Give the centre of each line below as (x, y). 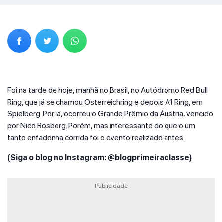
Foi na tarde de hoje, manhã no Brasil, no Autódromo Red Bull (108, 90)
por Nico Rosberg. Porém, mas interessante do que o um (101, 126)
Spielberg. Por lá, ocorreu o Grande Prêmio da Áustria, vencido (110, 114)
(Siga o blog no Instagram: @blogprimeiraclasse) (100, 157)
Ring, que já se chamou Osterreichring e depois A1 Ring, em (105, 102)
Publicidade (111, 186)
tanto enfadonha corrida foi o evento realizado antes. (96, 138)
